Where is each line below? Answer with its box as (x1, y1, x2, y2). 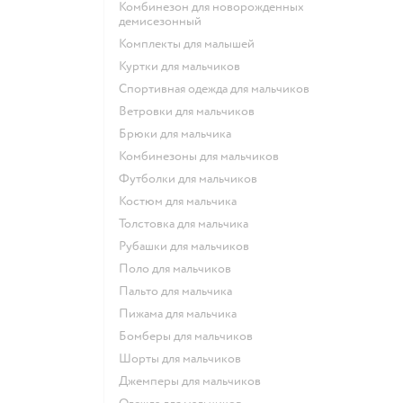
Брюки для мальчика (127, 125, 231, 141)
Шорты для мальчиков (131, 350, 241, 366)
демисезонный (119, 13, 201, 29)
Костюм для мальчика (126, 193, 237, 209)
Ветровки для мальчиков (127, 103, 255, 119)
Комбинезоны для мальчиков (126, 148, 279, 164)
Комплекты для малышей (126, 35, 255, 51)
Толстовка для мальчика (124, 215, 248, 231)
